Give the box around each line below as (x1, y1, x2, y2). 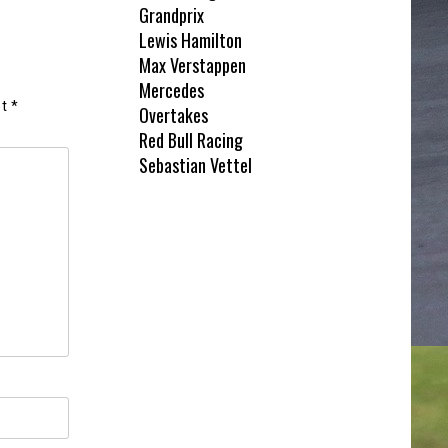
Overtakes (138, 102, 208, 129)
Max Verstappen (138, 52, 246, 79)
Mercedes (138, 77, 204, 104)
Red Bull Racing (138, 127, 243, 154)
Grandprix (138, 2, 204, 29)
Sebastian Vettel (138, 152, 252, 179)
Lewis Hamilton (138, 27, 242, 54)
